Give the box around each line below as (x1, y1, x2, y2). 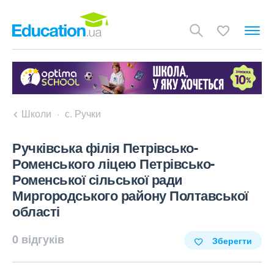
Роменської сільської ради (12, 169, 183, 190)
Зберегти (212, 234, 252, 247)
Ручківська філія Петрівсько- (12, 138, 198, 158)
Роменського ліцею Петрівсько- (12, 154, 215, 174)
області (12, 201, 60, 221)
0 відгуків (12, 231, 64, 248)
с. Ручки (65, 106, 101, 121)
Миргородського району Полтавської (12, 185, 248, 206)
